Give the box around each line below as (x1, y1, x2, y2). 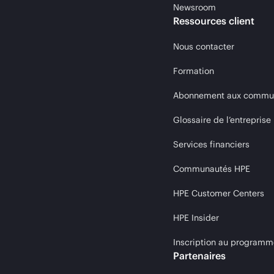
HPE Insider (173, 212, 219, 223)
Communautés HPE (173, 163, 250, 174)
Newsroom (173, 2, 216, 13)
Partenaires (173, 250, 226, 262)
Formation (173, 65, 214, 76)
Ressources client (173, 15, 254, 27)
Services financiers (173, 139, 250, 150)
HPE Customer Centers (173, 188, 264, 199)
